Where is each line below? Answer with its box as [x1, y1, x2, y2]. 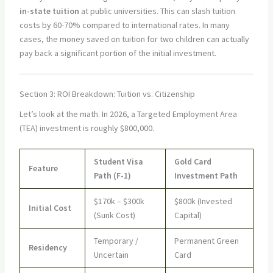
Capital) [174, 210, 202, 221]
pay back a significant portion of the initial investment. [19, 47, 216, 58]
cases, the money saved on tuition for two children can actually [19, 33, 249, 44]
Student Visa [93, 156, 143, 168]
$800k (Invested [174, 196, 232, 207]
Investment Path [174, 170, 238, 182]
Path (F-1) [93, 170, 131, 182]
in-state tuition [19, 5, 79, 16]
